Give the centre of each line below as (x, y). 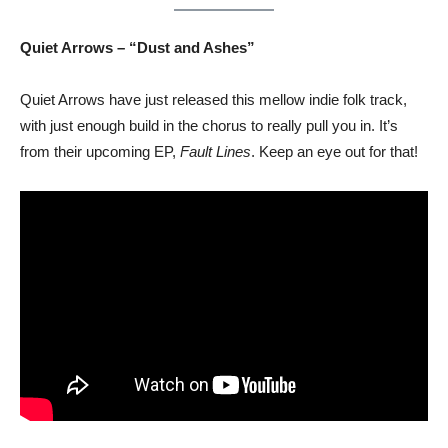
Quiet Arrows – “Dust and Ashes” (137, 48)
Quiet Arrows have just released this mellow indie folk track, (213, 100)
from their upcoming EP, (100, 152)
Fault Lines (215, 152)
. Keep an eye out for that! (334, 152)
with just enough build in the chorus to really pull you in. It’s (209, 126)
